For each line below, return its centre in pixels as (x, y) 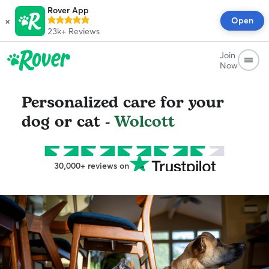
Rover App (68, 10)
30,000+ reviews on (91, 166)
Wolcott (144, 122)
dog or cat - (68, 122)
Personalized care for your (123, 103)
